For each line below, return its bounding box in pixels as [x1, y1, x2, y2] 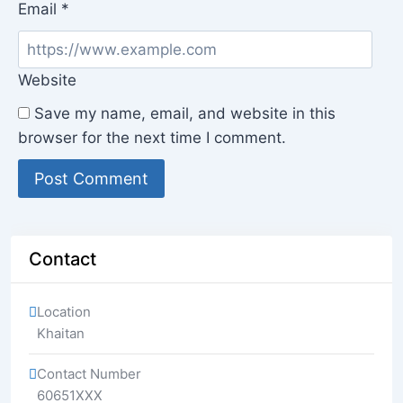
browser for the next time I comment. [18, 129, 286, 148]
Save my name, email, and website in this [34, 104, 336, 123]
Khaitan [37, 324, 85, 342]
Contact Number [37, 364, 141, 382]
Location [37, 302, 91, 320]
